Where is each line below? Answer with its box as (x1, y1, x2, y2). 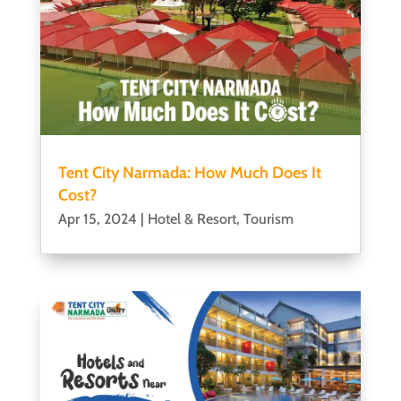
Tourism (243, 209, 294, 227)
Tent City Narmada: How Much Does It (57, 162, 321, 183)
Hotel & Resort (147, 209, 236, 227)
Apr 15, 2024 (57, 209, 137, 227)
